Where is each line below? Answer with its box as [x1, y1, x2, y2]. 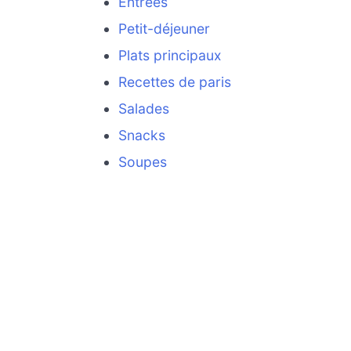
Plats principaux [118, 47, 222, 64]
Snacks [118, 127, 165, 144]
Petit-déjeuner [118, 20, 210, 38]
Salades [118, 100, 169, 118]
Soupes [118, 154, 167, 171]
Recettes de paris [118, 74, 231, 91]
